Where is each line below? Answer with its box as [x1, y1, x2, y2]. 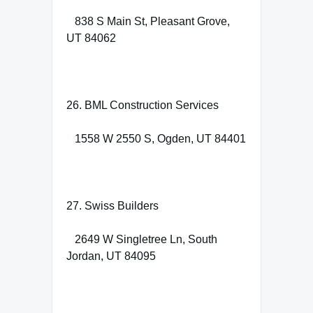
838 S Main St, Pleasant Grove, [66, 15, 230, 27]
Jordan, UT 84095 [66, 249, 156, 262]
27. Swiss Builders [66, 199, 159, 212]
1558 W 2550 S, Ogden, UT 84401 [66, 132, 246, 145]
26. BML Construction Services [66, 99, 219, 111]
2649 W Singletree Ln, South [66, 233, 217, 245]
